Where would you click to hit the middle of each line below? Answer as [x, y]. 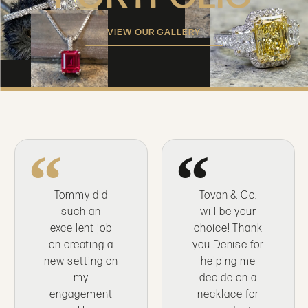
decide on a [228, 278]
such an [81, 212]
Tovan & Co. [228, 196]
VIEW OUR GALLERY [154, 33]
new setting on [81, 262]
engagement [81, 295]
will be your [228, 212]
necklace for [228, 295]
